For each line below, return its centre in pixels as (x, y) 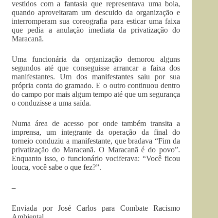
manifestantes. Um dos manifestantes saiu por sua (96, 77)
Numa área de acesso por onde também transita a (96, 124)
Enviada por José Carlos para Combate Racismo (96, 208)
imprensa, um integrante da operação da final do (96, 132)
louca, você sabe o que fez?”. (56, 167)
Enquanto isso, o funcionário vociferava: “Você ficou (96, 159)
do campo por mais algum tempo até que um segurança (96, 94)
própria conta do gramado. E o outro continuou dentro (96, 86)
